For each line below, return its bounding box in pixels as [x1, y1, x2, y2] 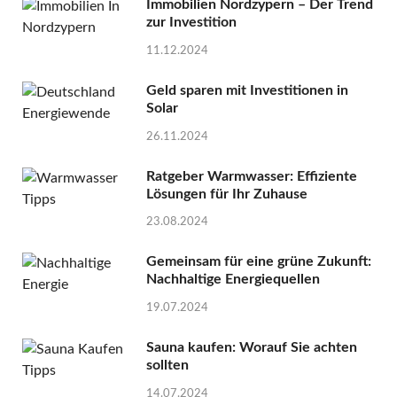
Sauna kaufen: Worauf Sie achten [146, 340, 357, 355]
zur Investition [146, 14, 237, 29]
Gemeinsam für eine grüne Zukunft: [146, 254, 371, 269]
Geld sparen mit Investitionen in [146, 82, 348, 97]
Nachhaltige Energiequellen [146, 272, 320, 287]
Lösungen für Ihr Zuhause [146, 186, 307, 201]
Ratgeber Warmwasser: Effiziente [146, 168, 357, 183]
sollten [146, 358, 189, 373]
